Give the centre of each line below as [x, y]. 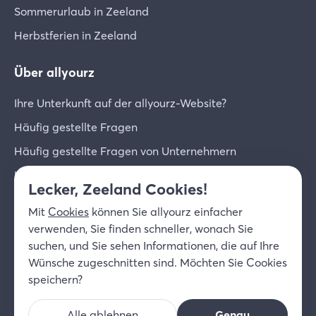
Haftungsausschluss [65, 294]
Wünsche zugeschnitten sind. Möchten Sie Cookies [158, 262]
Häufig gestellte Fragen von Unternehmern [125, 151]
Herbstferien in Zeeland [75, 35]
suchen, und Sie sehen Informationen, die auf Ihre [154, 245]
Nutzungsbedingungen [194, 261]
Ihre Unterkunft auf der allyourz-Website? [120, 103]
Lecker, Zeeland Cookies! [118, 189]
